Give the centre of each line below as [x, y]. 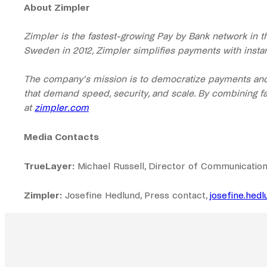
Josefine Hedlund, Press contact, [136, 195]
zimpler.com [62, 108]
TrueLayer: [49, 166]
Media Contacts [61, 137]
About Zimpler [57, 7]
